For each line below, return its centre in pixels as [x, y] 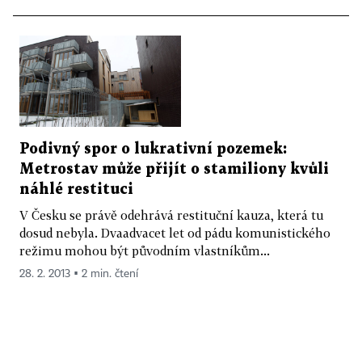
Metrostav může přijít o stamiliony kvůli [174, 170]
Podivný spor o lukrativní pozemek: [153, 149]
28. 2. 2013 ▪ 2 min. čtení [79, 274]
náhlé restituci [76, 190]
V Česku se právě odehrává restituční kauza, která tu [171, 215]
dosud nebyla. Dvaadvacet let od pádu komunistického [175, 233]
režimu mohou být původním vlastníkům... [145, 251]
